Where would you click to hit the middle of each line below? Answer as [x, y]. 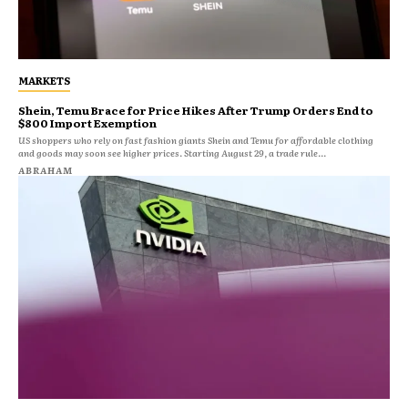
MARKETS [44, 81]
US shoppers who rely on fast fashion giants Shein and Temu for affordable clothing [196, 140]
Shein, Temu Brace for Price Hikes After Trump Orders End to [196, 111]
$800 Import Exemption [87, 123]
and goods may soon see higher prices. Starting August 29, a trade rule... [255, 153]
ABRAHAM [46, 170]
